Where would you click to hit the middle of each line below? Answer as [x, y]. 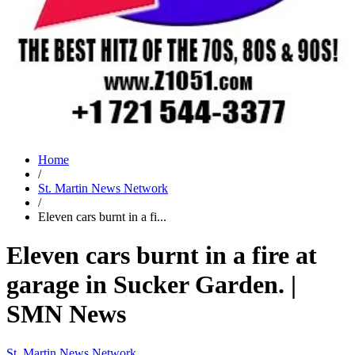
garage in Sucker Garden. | [151, 285]
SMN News [66, 314]
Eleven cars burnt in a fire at [162, 256]
